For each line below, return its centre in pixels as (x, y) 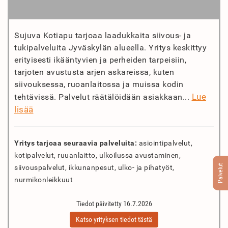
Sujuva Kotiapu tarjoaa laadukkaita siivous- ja (103, 35)
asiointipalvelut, (165, 143)
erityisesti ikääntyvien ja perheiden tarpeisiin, (100, 60)
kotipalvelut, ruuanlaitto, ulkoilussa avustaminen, (97, 155)
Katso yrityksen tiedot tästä (114, 219)
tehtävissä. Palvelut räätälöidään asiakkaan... (103, 97)
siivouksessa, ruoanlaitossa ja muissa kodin (99, 84)
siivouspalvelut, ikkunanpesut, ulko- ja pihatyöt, (94, 167)
